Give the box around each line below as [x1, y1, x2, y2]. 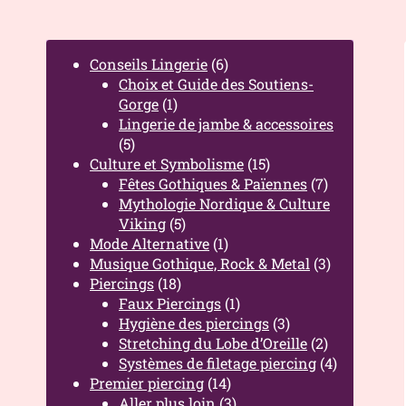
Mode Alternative [90, 234, 209, 253]
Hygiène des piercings [119, 314, 269, 333]
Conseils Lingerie [90, 54, 208, 73]
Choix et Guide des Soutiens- [119, 74, 314, 93]
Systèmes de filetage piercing [119, 353, 316, 372]
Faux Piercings [119, 294, 221, 313]
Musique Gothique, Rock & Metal [90, 254, 310, 273]
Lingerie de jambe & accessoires [119, 114, 333, 133]
